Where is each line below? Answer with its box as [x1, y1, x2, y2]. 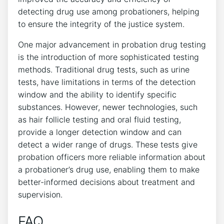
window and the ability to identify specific [18, 89, 176, 100]
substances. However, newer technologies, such [18, 102, 197, 112]
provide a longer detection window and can [18, 127, 181, 137]
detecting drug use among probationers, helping [18, 6, 199, 17]
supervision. [18, 189, 62, 200]
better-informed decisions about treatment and [18, 177, 195, 187]
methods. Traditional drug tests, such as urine [18, 64, 189, 75]
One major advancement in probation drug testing [18, 39, 206, 50]
